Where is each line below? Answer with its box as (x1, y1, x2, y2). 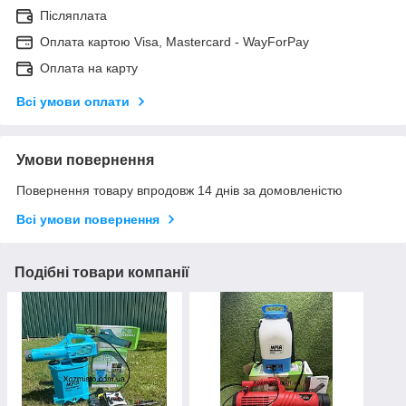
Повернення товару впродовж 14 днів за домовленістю (16, 182, 343, 198)
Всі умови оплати (16, 93, 130, 109)
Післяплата (40, 7, 107, 23)
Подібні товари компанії (14, 264, 189, 280)
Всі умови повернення (16, 211, 159, 227)
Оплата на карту (40, 60, 138, 75)
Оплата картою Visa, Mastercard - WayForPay (40, 34, 309, 49)
